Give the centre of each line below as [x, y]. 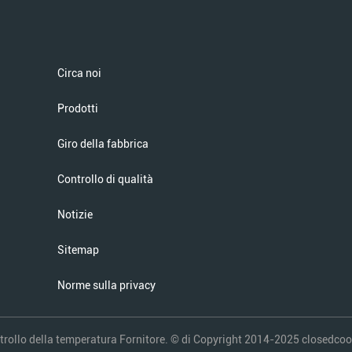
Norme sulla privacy [106, 285]
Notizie [75, 214]
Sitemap [78, 250]
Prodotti [78, 108]
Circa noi [79, 73]
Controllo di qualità [105, 179]
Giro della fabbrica [103, 144]
